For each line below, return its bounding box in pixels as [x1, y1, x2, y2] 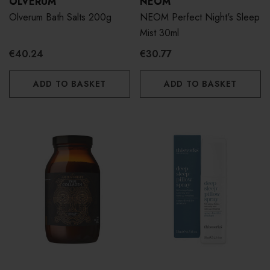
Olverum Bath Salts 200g [9, 10, 111, 25]
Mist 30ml [140, 26, 179, 40]
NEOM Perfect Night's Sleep [140, 10, 260, 25]
